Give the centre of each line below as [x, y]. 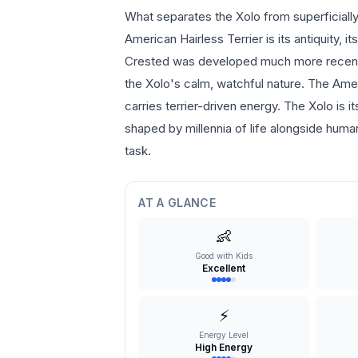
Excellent [224, 268]
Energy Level [224, 335]
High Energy [224, 347]
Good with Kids [224, 256]
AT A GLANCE [177, 203]
